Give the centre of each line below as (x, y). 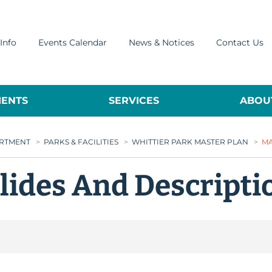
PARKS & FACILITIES (81, 142)
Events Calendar (73, 42)
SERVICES (134, 100)
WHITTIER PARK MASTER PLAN (190, 142)
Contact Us (240, 42)
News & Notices (161, 42)
